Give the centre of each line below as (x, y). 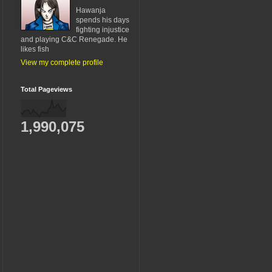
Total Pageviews (46, 89)
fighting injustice (103, 29)
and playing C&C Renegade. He (74, 39)
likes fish (35, 49)
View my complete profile (62, 62)
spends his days (103, 20)
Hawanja (91, 10)
